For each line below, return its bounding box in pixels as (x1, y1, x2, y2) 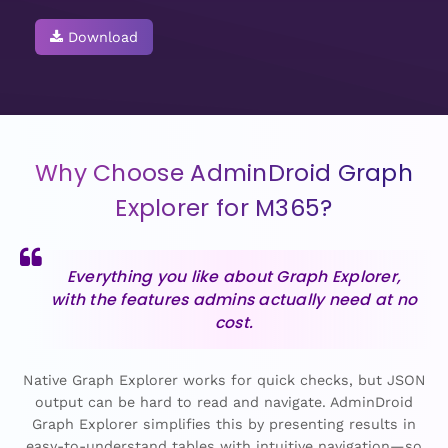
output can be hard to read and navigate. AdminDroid (35, 394, 413, 410)
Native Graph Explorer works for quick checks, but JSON (22, 372, 426, 388)
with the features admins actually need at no (51, 289, 417, 310)
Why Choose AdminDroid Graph (34, 156, 414, 189)
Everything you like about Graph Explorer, (66, 266, 402, 287)
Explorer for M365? (115, 191, 333, 224)
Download (68, 29, 138, 45)
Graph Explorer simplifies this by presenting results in (32, 416, 416, 432)
